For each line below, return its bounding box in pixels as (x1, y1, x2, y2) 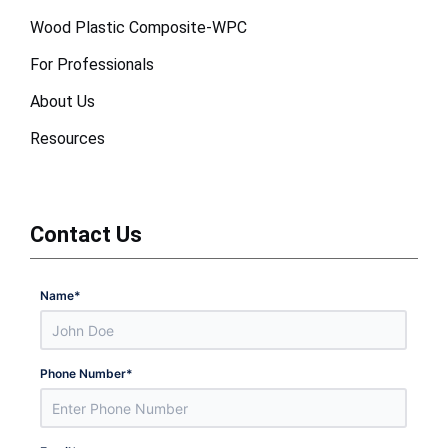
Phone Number (40, 366, 126, 382)
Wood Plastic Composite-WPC (30, 18, 247, 38)
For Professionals (30, 55, 154, 75)
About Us (30, 92, 95, 112)
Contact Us (30, 222, 142, 248)
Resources (30, 129, 105, 149)
